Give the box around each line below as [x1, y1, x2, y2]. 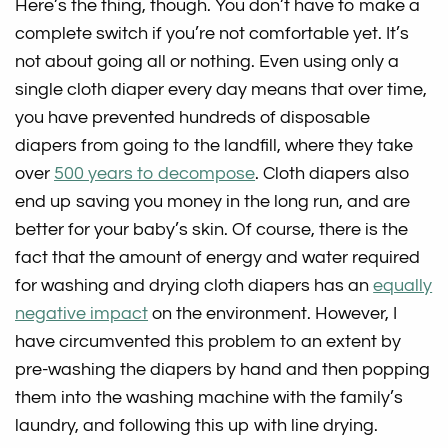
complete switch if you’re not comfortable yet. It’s [15, 23, 410, 43]
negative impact [15, 303, 149, 323]
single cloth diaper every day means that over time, [15, 79, 428, 99]
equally [373, 275, 433, 295]
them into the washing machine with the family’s [15, 387, 404, 407]
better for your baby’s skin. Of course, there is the [15, 219, 409, 239]
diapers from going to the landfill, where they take [15, 135, 414, 155]
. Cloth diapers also [255, 163, 411, 183]
